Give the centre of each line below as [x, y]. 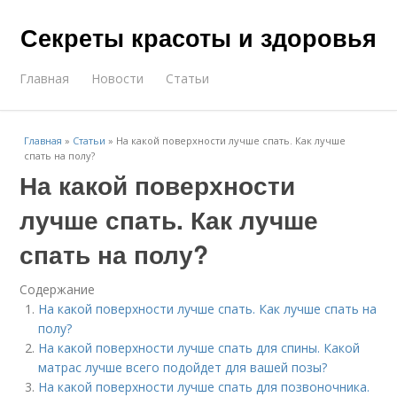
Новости [118, 78]
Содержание [58, 289]
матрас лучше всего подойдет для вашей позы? [183, 367]
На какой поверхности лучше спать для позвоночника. [204, 387]
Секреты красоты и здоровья [198, 37]
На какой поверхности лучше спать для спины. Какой [199, 348]
